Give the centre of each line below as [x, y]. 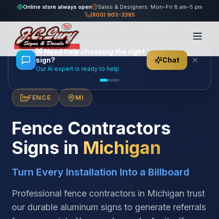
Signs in [45, 148]
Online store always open [57, 7]
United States [88, 44]
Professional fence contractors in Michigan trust [108, 193]
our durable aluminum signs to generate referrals [109, 207]
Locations [49, 44]
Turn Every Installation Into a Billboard [100, 172]
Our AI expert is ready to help [77, 69]
